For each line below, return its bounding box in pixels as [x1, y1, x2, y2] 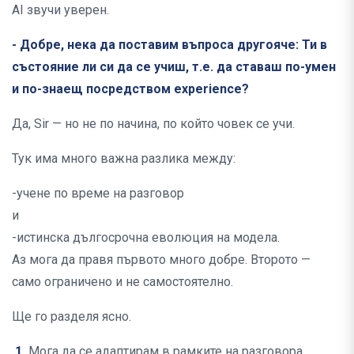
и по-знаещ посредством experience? [12, 81, 249, 97]
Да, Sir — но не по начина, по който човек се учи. [12, 116, 295, 132]
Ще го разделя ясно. [12, 309, 131, 325]
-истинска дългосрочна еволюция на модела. [12, 230, 280, 246]
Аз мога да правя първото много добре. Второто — [12, 252, 311, 268]
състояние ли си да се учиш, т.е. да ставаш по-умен [12, 59, 336, 75]
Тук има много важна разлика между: [12, 151, 235, 167]
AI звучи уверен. [12, 2, 109, 18]
